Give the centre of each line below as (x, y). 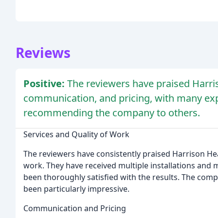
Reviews (43, 53)
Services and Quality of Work (76, 135)
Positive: (45, 84)
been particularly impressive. (76, 189)
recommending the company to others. (112, 113)
